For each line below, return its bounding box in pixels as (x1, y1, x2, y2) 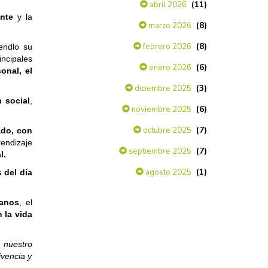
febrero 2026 (141, 41, 191, 52)
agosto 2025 (144, 167, 191, 178)
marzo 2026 (147, 20, 191, 31)
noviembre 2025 (130, 104, 191, 115)
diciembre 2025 (133, 83, 191, 94)
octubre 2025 (141, 125, 191, 136)
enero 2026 (147, 62, 191, 73)
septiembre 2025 (127, 146, 191, 157)
